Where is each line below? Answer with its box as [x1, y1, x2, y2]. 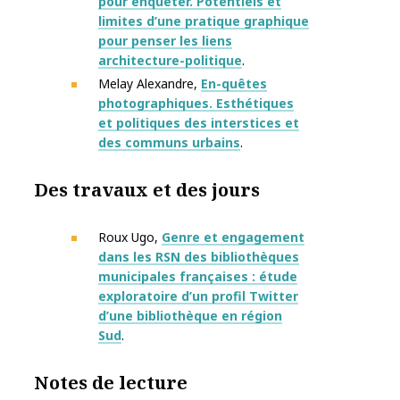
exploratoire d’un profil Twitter [98, 287, 298, 305]
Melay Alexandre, [98, 75, 201, 93]
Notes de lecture [34, 371, 187, 396]
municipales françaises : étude [98, 268, 297, 286]
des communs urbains [98, 134, 240, 152]
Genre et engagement [162, 229, 304, 246]
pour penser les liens [98, 32, 232, 50]
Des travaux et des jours [34, 178, 260, 203]
